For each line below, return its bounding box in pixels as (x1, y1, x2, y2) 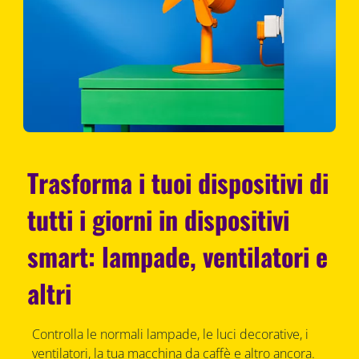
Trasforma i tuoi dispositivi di (27, 163, 329, 202)
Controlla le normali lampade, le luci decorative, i (31, 325, 309, 344)
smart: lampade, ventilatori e (27, 237, 329, 276)
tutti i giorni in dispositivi (27, 200, 290, 239)
